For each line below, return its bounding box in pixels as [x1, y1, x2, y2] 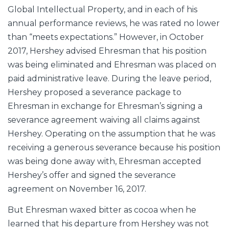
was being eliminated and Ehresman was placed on [8, 60, 216, 70]
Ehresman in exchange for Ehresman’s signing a [8, 101, 202, 111]
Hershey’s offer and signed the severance [8, 170, 176, 180]
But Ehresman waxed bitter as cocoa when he [8, 204, 196, 215]
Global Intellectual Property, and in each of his [8, 5, 197, 15]
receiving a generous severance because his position [8, 143, 220, 153]
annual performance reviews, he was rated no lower [8, 18, 220, 29]
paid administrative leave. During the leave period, [8, 74, 211, 84]
